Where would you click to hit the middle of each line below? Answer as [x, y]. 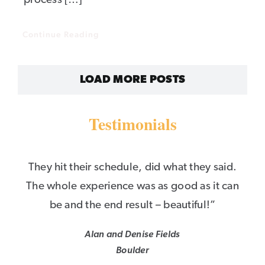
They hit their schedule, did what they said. [132, 168]
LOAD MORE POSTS [132, 80]
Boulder [132, 251]
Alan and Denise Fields [132, 235]
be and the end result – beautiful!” [132, 206]
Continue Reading [61, 34]
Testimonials [132, 124]
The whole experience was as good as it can [132, 187]
